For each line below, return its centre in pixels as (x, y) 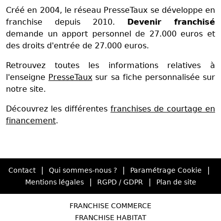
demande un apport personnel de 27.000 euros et (110, 34)
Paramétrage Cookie (166, 170)
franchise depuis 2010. (67, 22)
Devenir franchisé (171, 22)
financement (31, 121)
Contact (22, 170)
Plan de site (176, 182)
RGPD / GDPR (120, 182)
